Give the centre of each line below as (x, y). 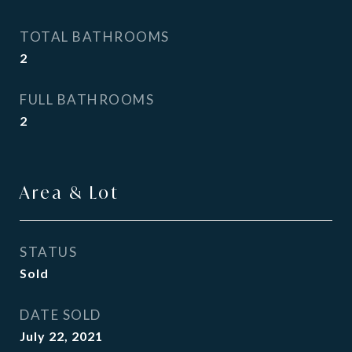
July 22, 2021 (61, 336)
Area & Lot (70, 192)
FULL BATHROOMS (87, 99)
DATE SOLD (60, 315)
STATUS (48, 252)
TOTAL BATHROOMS (95, 37)
